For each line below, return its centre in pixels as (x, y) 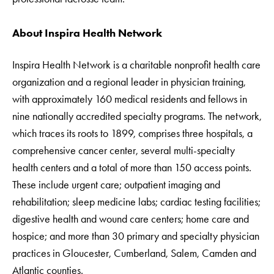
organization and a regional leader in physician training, (129, 82)
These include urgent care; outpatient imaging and (116, 185)
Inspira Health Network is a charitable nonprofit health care (136, 65)
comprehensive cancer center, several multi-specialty (124, 150)
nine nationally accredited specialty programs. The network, (137, 116)
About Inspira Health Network (87, 33)
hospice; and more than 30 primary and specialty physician (136, 236)
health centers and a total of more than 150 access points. (132, 168)
